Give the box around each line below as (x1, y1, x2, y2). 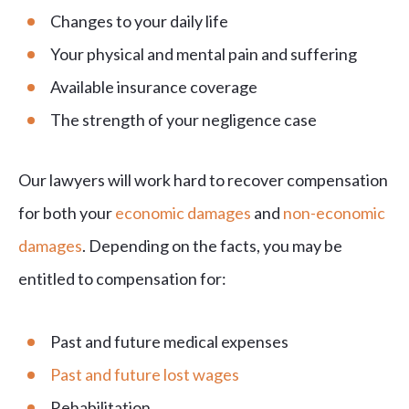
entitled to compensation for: (18, 268, 226, 289)
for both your (18, 203, 115, 224)
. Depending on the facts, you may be (82, 236, 342, 257)
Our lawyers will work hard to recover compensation (18, 170, 388, 191)
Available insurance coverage (50, 77, 257, 98)
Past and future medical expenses (50, 331, 288, 352)
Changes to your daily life (50, 11, 228, 32)
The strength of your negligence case (50, 110, 317, 131)
